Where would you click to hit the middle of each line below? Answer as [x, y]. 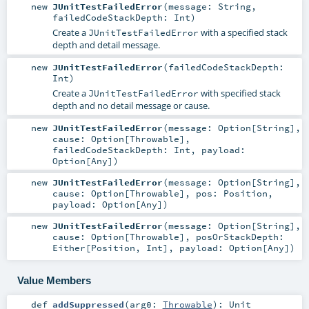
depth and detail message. [106, 44]
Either [69, 248]
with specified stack [239, 93]
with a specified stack [243, 32]
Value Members [54, 280]
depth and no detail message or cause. [131, 105]
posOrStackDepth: [240, 237]
